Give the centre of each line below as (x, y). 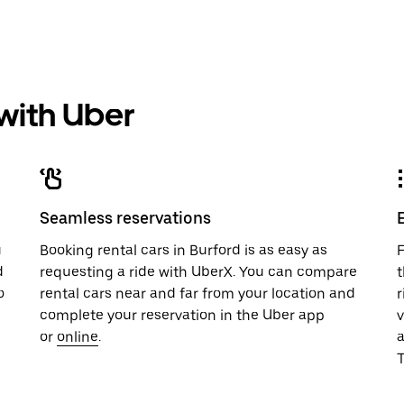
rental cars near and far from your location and (197, 294)
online (78, 337)
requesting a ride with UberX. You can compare (198, 272)
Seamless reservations (125, 218)
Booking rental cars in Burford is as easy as (184, 250)
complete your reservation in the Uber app (182, 315)
